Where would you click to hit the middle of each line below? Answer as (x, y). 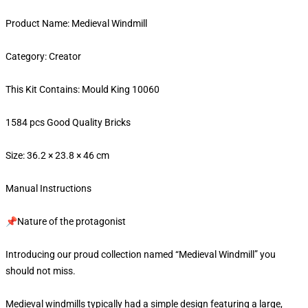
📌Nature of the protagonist (67, 221)
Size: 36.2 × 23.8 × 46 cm (57, 155)
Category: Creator (44, 56)
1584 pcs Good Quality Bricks (69, 122)
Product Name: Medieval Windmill (76, 23)
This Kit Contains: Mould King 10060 (84, 89)
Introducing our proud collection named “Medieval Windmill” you (141, 254)
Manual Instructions (49, 188)
